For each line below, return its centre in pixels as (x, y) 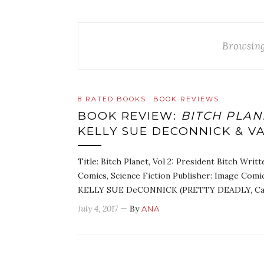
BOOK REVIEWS (186, 99)
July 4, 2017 (98, 209)
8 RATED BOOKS (112, 99)
